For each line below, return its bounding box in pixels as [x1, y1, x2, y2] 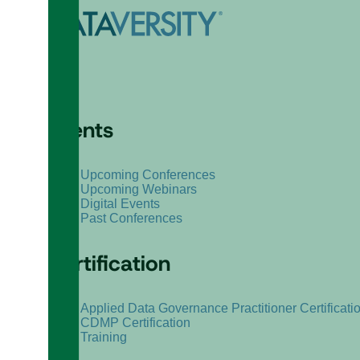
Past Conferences [80, 211, 182, 225]
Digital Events [80, 196, 160, 211]
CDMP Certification [80, 315, 190, 329]
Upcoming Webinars [80, 182, 197, 196]
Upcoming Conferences [80, 167, 215, 182]
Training [80, 329, 127, 344]
